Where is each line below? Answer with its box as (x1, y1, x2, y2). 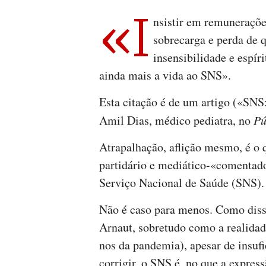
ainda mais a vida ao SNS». (99, 67, 231, 84)
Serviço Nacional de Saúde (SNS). (99, 175, 264, 191)
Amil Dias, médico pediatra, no (99, 112, 254, 129)
